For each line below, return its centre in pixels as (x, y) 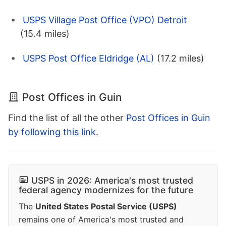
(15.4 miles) (45, 33)
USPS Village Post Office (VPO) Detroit (105, 20)
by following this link (52, 132)
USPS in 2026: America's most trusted (112, 180)
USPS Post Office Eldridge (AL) (89, 58)
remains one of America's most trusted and (101, 219)
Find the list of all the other (67, 118)
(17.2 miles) (181, 58)
